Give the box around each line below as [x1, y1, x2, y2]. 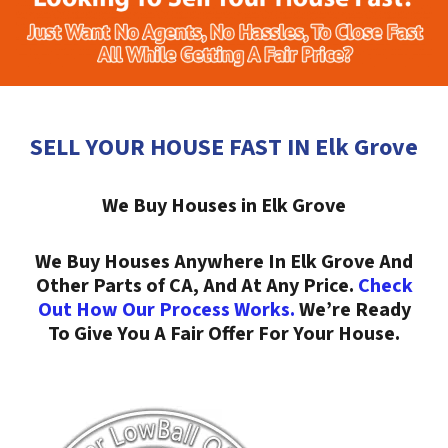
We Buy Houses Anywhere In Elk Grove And [35, 248, 413, 276]
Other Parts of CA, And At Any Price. [35, 272, 358, 300]
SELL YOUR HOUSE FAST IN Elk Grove [30, 130, 418, 165]
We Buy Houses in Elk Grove [102, 192, 346, 220]
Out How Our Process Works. [37, 296, 295, 324]
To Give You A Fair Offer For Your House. [48, 320, 400, 348]
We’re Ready [294, 296, 411, 324]
